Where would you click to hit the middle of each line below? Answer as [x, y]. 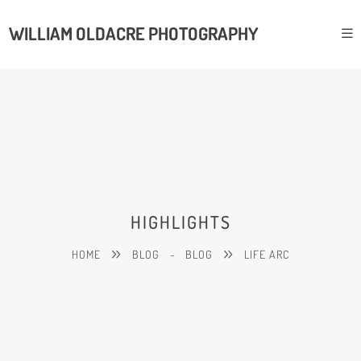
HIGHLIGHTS [180, 222]
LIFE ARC [266, 254]
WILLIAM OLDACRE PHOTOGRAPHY [133, 34]
